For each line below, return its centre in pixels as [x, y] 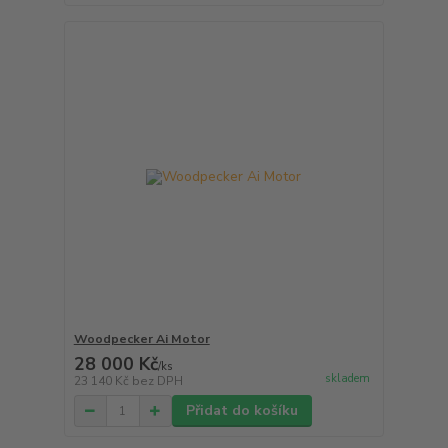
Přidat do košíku [241, 410]
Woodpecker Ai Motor [141, 339]
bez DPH [157, 381]
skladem [347, 379]
